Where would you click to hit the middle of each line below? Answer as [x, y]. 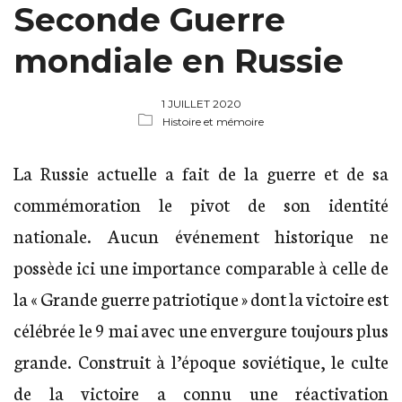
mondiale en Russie [179, 61]
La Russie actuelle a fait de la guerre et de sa [201, 172]
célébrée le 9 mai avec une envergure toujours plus [201, 329]
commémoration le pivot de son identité [201, 203]
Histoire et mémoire [213, 121]
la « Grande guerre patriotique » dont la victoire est [201, 297]
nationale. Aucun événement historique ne [201, 235]
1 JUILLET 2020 [201, 103]
